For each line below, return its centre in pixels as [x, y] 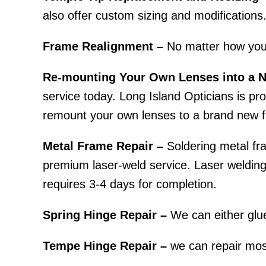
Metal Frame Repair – [103, 146]
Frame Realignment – [103, 46]
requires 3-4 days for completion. [130, 184]
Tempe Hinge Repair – [105, 246]
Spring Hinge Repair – [105, 215]
